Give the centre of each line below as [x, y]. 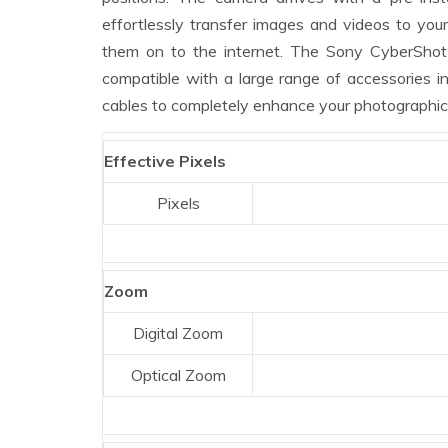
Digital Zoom [178, 333]
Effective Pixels [165, 161]
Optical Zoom [178, 375]
